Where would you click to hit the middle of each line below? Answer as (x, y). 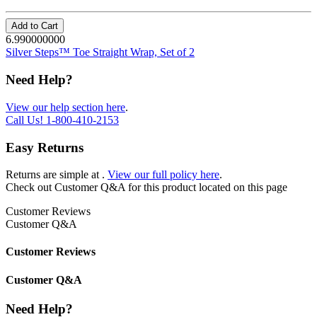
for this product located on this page (208, 188)
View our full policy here (163, 175)
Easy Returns (45, 147)
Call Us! (26, 120)
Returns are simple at (54, 175)
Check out (30, 188)
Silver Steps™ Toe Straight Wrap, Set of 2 (100, 52)
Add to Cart (35, 26)
